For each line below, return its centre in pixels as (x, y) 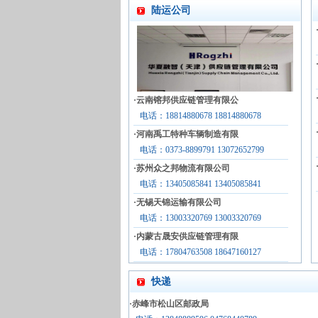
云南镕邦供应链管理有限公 (187, 100)
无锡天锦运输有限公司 (179, 202)
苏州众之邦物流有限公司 (183, 168)
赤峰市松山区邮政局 (170, 304)
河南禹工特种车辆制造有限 (187, 134)
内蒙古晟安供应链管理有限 (187, 236)
